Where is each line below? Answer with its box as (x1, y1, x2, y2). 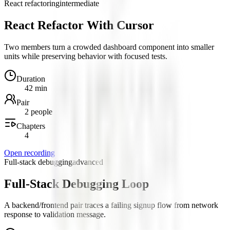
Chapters (16, 121, 45, 130)
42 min (25, 83, 47, 92)
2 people (25, 107, 52, 116)
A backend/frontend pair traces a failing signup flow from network (4, 201, 218, 210)
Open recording (4, 148, 55, 157)
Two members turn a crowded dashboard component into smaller (4, 42, 214, 51)
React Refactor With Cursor (4, 18, 154, 32)
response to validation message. (4, 210, 106, 219)
